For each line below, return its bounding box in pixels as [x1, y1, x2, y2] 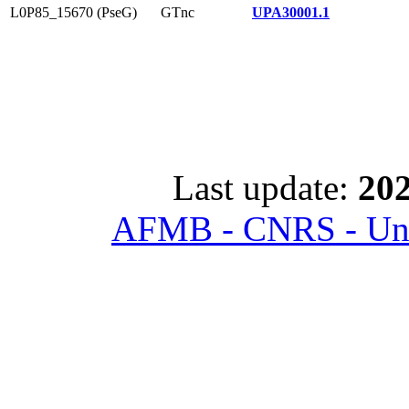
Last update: [173, 168, 358, 207]
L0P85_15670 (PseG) [10, 5, 137, 20]
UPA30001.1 [252, 5, 330, 20]
